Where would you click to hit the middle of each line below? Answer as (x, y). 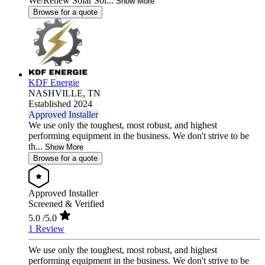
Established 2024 (60, 104)
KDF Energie (54, 83)
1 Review (46, 229)
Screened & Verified (66, 204)
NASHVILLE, (58, 93)
